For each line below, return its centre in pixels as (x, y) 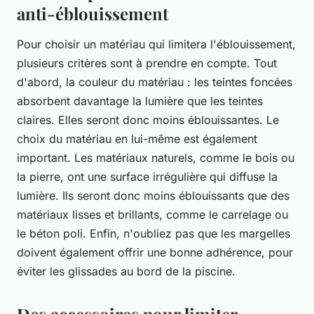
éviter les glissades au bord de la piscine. (126, 272)
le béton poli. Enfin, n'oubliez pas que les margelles (153, 234)
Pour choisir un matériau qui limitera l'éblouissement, (156, 45)
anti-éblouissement (93, 14)
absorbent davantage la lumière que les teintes (140, 101)
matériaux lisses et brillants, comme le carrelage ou (152, 215)
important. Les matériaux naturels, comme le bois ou (156, 158)
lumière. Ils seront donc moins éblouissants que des (153, 196)
